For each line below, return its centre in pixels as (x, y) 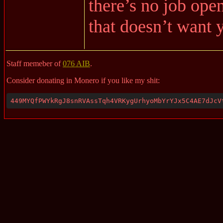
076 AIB (76, 63)
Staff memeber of (35, 63)
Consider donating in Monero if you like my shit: (83, 80)
